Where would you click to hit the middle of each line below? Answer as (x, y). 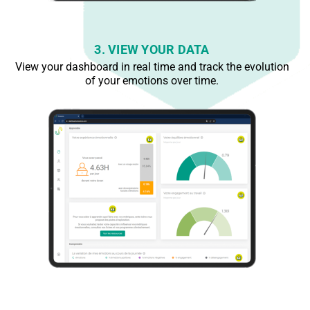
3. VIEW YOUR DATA (152, 50)
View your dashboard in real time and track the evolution (152, 67)
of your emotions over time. (152, 81)
